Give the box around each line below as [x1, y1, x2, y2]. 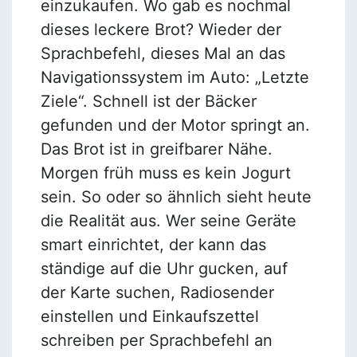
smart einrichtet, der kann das [40, 234, 266, 254]
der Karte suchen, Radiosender [40, 282, 274, 302]
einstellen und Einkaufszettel [40, 306, 259, 326]
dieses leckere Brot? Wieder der [40, 19, 281, 39]
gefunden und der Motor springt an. [40, 115, 310, 135]
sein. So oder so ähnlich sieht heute [40, 186, 312, 206]
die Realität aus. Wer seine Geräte [40, 210, 296, 230]
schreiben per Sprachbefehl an [40, 330, 273, 350]
